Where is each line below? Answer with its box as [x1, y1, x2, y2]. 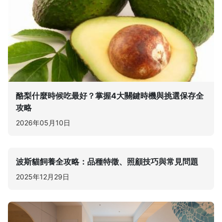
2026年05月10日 [16, 118, 70, 127]
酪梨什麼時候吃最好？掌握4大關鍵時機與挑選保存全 [16, 90, 204, 101]
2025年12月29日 [16, 172, 69, 181]
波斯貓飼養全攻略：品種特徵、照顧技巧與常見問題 [16, 156, 198, 166]
